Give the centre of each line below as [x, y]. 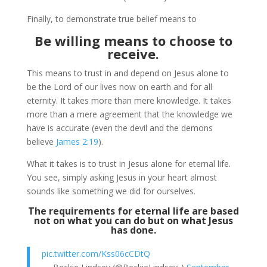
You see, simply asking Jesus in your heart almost [122, 177]
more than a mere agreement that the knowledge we [129, 114]
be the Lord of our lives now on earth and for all [119, 87]
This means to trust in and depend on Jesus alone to [128, 73]
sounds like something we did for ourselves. [111, 191]
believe [41, 142]
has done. [133, 230]
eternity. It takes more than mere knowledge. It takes [129, 100]
